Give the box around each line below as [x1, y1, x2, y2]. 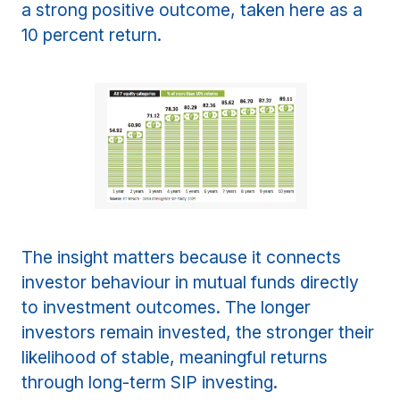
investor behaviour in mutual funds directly [21, 271, 360, 294]
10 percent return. [21, 24, 162, 46]
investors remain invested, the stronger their [21, 321, 375, 344]
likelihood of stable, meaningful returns [21, 346, 329, 369]
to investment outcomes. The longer [21, 296, 312, 319]
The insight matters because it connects [21, 246, 342, 269]
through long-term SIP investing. [21, 371, 279, 394]
